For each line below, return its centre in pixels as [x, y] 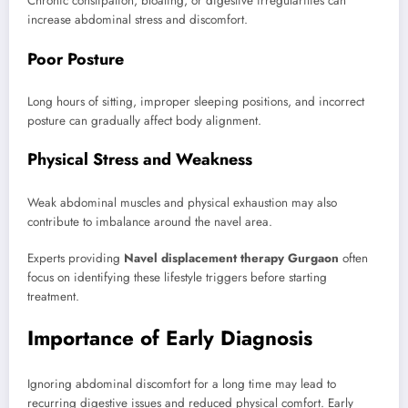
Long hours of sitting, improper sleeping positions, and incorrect [196, 102]
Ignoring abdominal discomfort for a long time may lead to [182, 383]
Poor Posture [76, 59]
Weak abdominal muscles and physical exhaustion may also [182, 202]
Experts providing [76, 258]
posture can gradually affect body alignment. [144, 121]
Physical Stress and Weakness [140, 160]
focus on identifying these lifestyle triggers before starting [177, 277]
